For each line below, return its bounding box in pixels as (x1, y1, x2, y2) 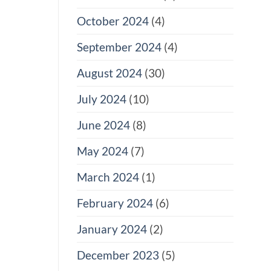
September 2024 (77, 40, 162, 54)
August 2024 (77, 66, 142, 80)
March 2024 (77, 170, 139, 184)
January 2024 (77, 222, 147, 237)
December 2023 (77, 248, 159, 263)
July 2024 (77, 92, 126, 106)
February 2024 (77, 196, 153, 211)
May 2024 (77, 144, 128, 158)
